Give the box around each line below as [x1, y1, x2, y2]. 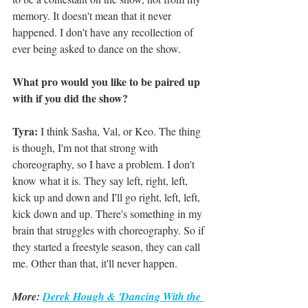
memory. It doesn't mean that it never [12, 8, 174, 23]
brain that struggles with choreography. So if [12, 223, 207, 238]
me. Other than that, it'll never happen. [12, 256, 181, 271]
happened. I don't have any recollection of [12, 25, 196, 40]
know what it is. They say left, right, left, [12, 173, 190, 188]
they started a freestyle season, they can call [12, 239, 203, 254]
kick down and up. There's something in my [12, 206, 205, 221]
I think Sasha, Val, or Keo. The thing [41, 124, 203, 139]
